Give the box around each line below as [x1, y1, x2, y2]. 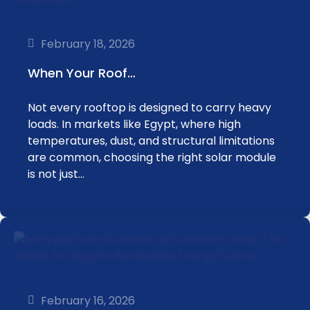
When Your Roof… [28, 64, 136, 82]
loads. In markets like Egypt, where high [28, 116, 241, 132]
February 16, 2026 [41, 292, 135, 309]
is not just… [28, 166, 84, 182]
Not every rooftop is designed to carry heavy [28, 100, 271, 116]
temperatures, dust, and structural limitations [28, 133, 275, 149]
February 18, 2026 [41, 35, 135, 52]
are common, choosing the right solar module [28, 149, 276, 165]
